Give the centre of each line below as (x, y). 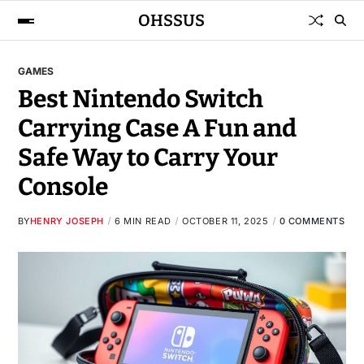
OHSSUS (171, 20)
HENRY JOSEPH (67, 221)
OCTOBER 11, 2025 (225, 221)
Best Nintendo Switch (140, 99)
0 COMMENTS (312, 221)
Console (63, 187)
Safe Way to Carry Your (147, 158)
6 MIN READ (143, 221)
